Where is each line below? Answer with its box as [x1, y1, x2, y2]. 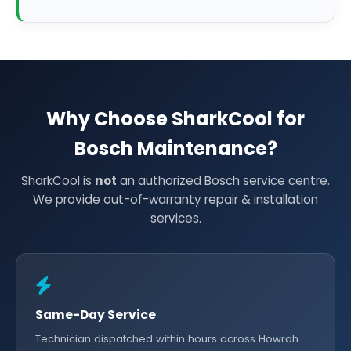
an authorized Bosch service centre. [117, 172, 330, 189]
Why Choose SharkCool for [46, 106, 305, 132]
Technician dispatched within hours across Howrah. [35, 331, 301, 346]
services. [150, 210, 201, 226]
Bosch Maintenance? [74, 136, 277, 161]
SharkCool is [21, 172, 95, 189]
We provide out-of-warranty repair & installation [33, 191, 318, 208]
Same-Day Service [35, 306, 156, 323]
